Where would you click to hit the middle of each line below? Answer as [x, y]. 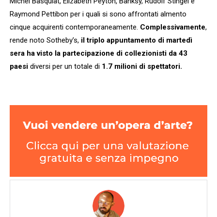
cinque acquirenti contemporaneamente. [75, 27]
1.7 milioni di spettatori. [142, 66]
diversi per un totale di [65, 66]
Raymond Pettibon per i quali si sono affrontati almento [98, 14]
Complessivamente [173, 27]
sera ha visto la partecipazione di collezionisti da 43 [99, 53]
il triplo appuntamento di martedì [137, 40]
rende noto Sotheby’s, [45, 40]
